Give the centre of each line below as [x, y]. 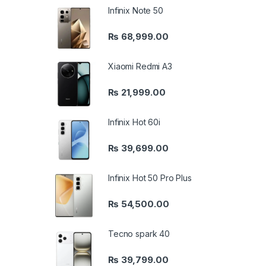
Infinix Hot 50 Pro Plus [150, 178]
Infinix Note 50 [136, 11]
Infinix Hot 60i [134, 122]
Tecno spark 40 [139, 233]
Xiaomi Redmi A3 [140, 66]
